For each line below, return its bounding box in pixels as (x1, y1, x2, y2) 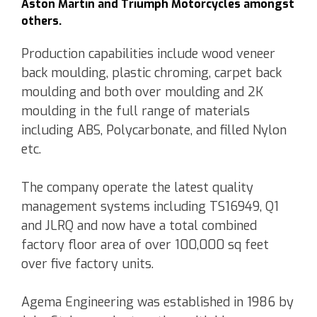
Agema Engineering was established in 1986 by (21, 294, 294, 311)
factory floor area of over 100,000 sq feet (21, 236, 269, 254)
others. (21, 13, 62, 29)
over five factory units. (21, 255, 154, 273)
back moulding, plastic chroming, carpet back (21, 64, 282, 82)
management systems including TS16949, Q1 (21, 198, 279, 216)
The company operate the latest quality (21, 179, 253, 197)
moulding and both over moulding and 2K (21, 83, 263, 101)
